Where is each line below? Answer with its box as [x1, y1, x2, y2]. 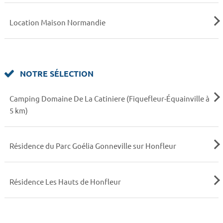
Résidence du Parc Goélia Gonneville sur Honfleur [9, 141, 176, 151]
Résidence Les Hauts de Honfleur [9, 176, 121, 186]
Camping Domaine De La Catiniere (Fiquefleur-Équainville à [9, 94, 210, 104]
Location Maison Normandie [9, 17, 106, 27]
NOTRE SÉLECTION [18, 68, 94, 79]
